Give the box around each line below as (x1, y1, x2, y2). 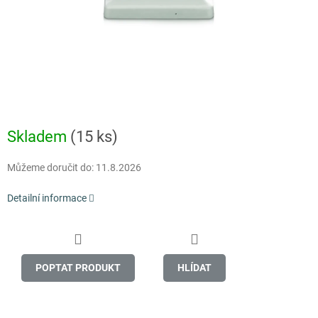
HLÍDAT (177, 261, 212, 273)
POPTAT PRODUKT (35, 261, 121, 273)
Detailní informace (7, 192, 87, 204)
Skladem (7, 128, 70, 146)
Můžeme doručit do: (7, 162, 94, 174)
